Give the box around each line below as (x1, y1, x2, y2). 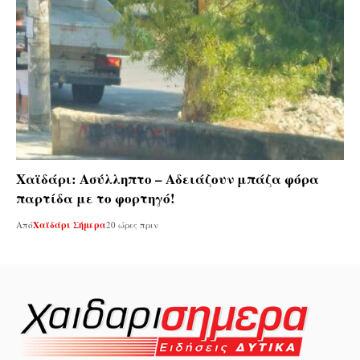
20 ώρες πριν (106, 218, 158, 231)
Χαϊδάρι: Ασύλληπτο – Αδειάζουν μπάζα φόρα (16, 168, 319, 189)
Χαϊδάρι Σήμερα (33, 218, 106, 231)
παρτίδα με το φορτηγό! (16, 187, 175, 208)
